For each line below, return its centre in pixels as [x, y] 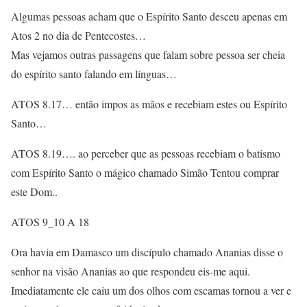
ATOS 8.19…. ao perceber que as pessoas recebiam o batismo [146, 153]
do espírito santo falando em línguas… [94, 74]
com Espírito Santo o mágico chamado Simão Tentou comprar [145, 172]
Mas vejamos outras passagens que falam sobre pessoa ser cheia [148, 54]
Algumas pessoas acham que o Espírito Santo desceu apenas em [149, 16]
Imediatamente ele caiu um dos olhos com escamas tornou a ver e [151, 290]
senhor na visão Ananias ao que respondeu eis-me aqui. [131, 271]
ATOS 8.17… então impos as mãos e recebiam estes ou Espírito [149, 104]
